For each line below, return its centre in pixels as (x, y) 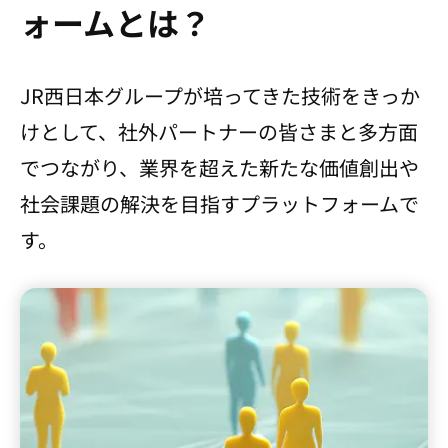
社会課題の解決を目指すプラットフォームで (219, 203)
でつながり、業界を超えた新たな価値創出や (219, 167)
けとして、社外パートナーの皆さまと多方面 (219, 131)
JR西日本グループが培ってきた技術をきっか (220, 95)
